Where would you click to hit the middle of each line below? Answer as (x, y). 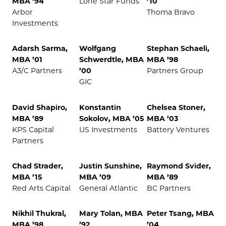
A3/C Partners (37, 71)
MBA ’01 (27, 60)
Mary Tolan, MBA (111, 214)
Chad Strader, (38, 166)
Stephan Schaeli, (178, 49)
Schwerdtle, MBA (112, 60)
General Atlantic (109, 188)
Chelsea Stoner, (176, 107)
